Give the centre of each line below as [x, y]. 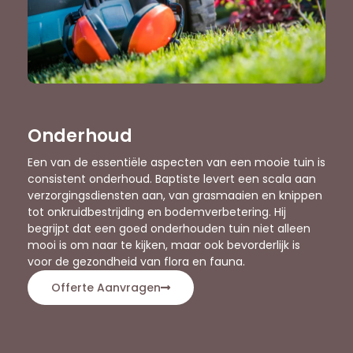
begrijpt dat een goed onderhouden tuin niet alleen [169, 229]
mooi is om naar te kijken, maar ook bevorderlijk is [164, 245]
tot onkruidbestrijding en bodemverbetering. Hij [157, 212]
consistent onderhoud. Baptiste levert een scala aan [172, 179]
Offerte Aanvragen [106, 288]
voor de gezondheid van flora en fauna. [136, 262]
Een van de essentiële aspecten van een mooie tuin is [176, 163]
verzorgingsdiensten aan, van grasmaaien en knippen [175, 196]
